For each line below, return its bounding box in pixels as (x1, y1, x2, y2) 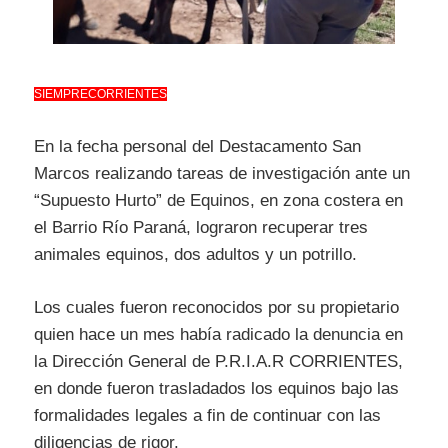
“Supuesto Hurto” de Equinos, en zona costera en (34, 191, 403, 211)
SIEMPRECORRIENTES (34, 86, 167, 101)
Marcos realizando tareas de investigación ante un (34, 164, 410, 184)
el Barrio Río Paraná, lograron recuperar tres (34, 218, 368, 238)
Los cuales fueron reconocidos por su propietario (34, 297, 399, 317)
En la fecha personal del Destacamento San (34, 137, 361, 157)
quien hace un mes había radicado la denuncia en (34, 324, 403, 344)
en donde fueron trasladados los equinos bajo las (34, 378, 399, 398)
